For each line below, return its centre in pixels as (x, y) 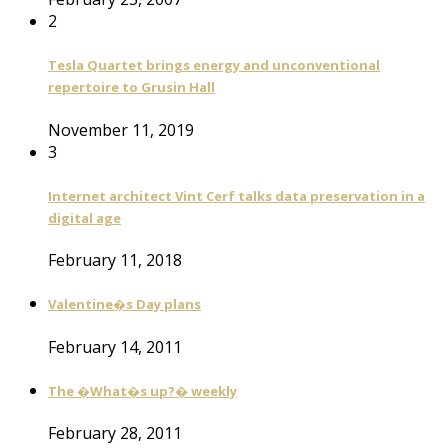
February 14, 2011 (115, 346)
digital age (84, 217)
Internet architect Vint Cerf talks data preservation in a (236, 195)
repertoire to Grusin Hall (131, 87)
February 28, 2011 (115, 433)
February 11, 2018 (115, 260)
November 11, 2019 (121, 129)
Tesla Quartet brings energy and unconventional (214, 65)
